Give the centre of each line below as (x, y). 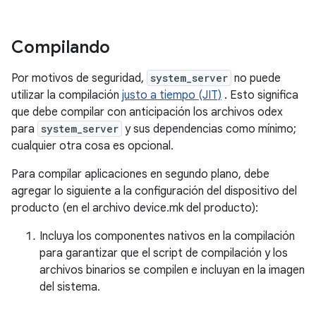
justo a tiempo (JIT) (172, 95)
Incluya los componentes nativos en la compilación (167, 236)
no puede (256, 78)
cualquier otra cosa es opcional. (92, 146)
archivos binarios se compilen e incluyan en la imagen (172, 270)
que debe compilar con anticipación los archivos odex (147, 112)
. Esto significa (260, 95)
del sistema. (70, 287)
